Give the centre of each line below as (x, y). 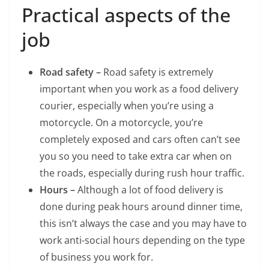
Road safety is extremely (158, 72)
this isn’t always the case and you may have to (143, 224)
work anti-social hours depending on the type (142, 240)
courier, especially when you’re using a (127, 106)
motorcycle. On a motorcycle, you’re (121, 123)
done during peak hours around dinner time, (141, 207)
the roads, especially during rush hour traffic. (142, 173)
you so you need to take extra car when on (136, 156)
